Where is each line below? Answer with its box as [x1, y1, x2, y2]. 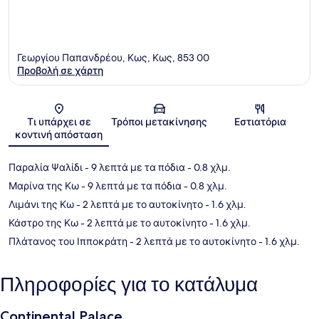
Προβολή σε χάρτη [17, 64, 103, 78]
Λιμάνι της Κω [9, 198, 74, 211]
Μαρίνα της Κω [9, 179, 79, 193]
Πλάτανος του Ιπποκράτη [9, 235, 127, 249]
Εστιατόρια [234, 115, 286, 129]
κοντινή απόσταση [15, 128, 103, 142]
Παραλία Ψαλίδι [9, 161, 83, 174]
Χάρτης [158, 107, 192, 120]
